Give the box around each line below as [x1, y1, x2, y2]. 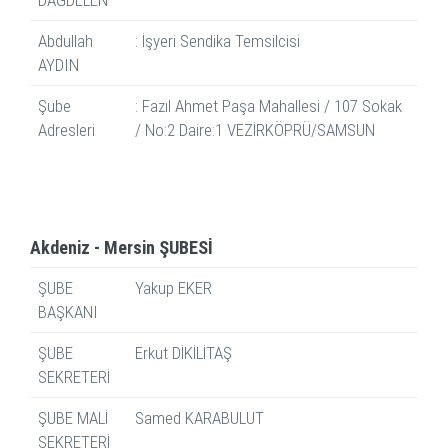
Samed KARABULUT [135, 408, 264, 429]
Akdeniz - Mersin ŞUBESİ [30, 237, 213, 259]
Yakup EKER [135, 278, 212, 299]
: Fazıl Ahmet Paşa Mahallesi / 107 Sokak [135, 96, 402, 117]
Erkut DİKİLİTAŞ [135, 343, 232, 364]
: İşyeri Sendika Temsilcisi [135, 31, 300, 52]
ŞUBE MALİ [38, 408, 108, 429]
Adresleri [38, 120, 95, 141]
